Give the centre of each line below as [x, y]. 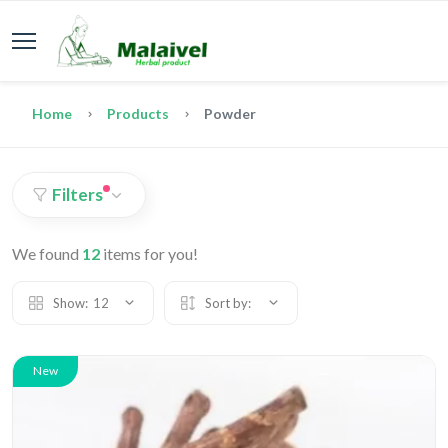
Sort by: [228, 303]
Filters [77, 194]
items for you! [149, 253]
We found [47, 253]
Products [138, 113]
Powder [230, 113]
